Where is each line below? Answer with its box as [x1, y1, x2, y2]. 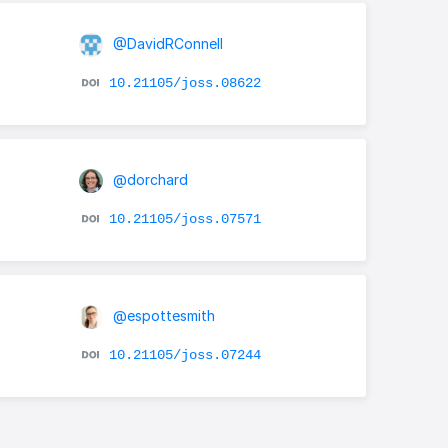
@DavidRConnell [108, 34, 223, 52]
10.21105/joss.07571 [108, 210, 261, 227]
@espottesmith [108, 306, 215, 324]
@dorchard [108, 170, 188, 188]
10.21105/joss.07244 [108, 346, 261, 363]
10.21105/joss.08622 [108, 74, 261, 91]
